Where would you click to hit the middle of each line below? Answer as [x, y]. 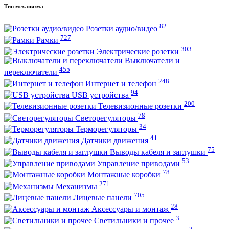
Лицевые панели [104, 197]
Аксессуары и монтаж [131, 209]
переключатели [32, 72]
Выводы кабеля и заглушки [159, 152]
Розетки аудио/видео [123, 29]
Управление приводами [140, 163]
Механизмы [77, 186]
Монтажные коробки [125, 175]
